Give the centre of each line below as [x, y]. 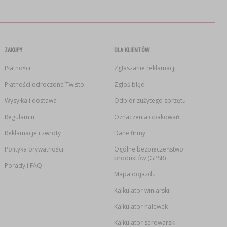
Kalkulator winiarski [141, 191]
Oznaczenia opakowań [146, 117]
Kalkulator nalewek [141, 207]
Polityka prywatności [34, 149]
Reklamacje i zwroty [32, 133]
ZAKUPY [13, 50]
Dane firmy [129, 133]
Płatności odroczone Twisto [44, 85]
